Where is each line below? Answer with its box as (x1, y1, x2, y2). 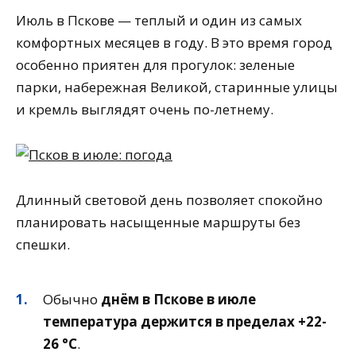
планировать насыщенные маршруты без (16, 213, 300, 232)
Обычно (43, 290, 101, 308)
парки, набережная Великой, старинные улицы (16, 78, 338, 97)
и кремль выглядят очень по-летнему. (16, 100, 273, 119)
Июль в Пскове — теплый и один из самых (16, 11, 302, 30)
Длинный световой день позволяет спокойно (16, 191, 323, 210)
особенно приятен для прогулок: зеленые (16, 56, 295, 75)
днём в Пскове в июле (101, 290, 256, 308)
